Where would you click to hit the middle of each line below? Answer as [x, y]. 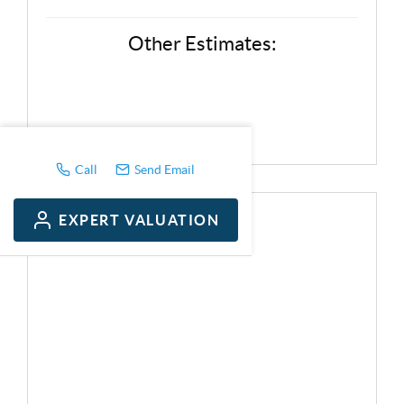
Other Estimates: [202, 43]
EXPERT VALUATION [139, 220]
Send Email [165, 170]
